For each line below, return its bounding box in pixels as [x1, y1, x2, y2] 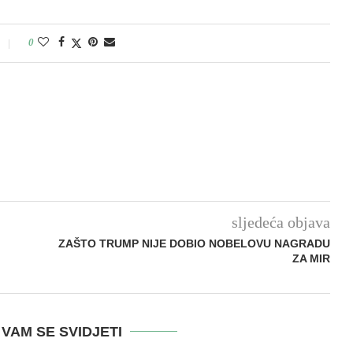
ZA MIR [292, 252, 330, 266]
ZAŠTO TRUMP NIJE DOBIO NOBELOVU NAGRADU [58, 237, 330, 251]
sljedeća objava [231, 214, 330, 232]
